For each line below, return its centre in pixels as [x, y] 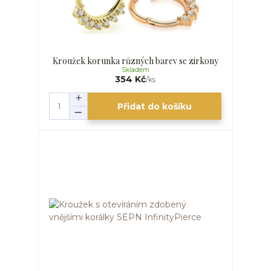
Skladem [135, 70]
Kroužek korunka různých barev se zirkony [135, 60]
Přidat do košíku [155, 106]
